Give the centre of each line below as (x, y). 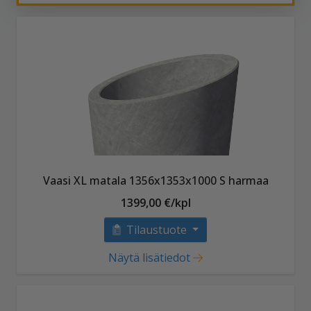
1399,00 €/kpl (155, 202)
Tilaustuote (158, 229)
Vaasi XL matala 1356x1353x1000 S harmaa (155, 180)
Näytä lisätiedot (149, 257)
